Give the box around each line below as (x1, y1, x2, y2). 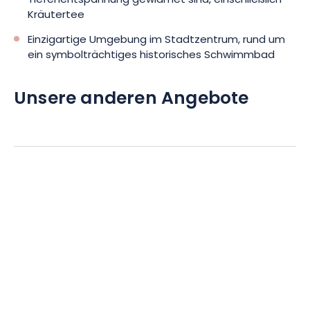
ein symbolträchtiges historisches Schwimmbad (28, 47, 275, 64)
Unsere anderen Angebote (14, 85, 249, 114)
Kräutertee (28, 7, 84, 24)
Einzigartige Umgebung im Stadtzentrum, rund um (28, 32, 285, 49)
